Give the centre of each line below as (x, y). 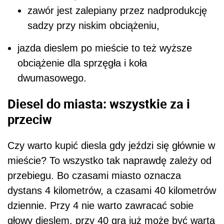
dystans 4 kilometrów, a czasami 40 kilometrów (112, 190)
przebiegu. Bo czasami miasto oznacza (94, 175)
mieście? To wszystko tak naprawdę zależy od (109, 160)
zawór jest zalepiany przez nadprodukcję (117, 10)
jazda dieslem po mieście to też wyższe (105, 48)
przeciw (30, 119)
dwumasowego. (52, 78)
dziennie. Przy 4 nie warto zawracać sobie (100, 205)
